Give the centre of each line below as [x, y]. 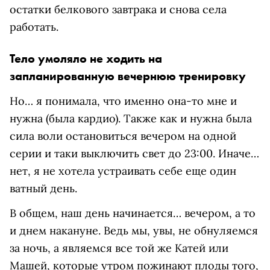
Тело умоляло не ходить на [86, 58]
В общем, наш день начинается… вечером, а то [133, 213]
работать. [37, 27]
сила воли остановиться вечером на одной [123, 136]
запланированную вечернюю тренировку [128, 76]
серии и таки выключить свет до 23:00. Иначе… [134, 153]
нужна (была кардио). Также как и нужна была [131, 118]
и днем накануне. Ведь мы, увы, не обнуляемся [134, 230]
